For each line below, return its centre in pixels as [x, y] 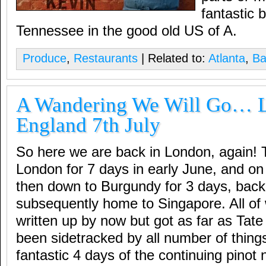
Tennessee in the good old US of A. [126, 31]
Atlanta [227, 58]
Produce [45, 58]
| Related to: [173, 58]
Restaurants [106, 58]
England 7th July [88, 125]
